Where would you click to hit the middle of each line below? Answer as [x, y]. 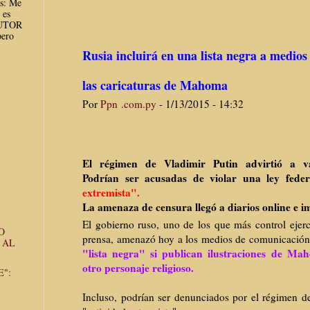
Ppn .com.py [128, 104]
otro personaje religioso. [138, 268]
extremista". [113, 193]
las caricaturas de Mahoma [155, 85]
